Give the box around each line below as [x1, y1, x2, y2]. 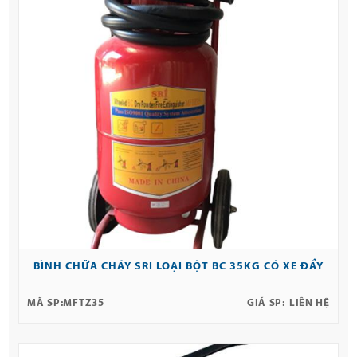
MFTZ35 [63, 297, 104, 308]
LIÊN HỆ [288, 297, 330, 308]
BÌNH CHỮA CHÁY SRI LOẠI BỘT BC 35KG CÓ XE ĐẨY [33, 260, 324, 273]
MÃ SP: [27, 297, 64, 308]
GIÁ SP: [246, 297, 285, 308]
